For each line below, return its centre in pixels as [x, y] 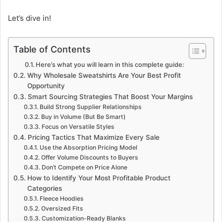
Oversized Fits [62, 208]
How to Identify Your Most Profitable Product [99, 178]
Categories [44, 188]
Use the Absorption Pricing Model [88, 147]
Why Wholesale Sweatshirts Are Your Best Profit [104, 75]
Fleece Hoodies [61, 198]
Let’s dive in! [29, 18]
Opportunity [46, 85]
